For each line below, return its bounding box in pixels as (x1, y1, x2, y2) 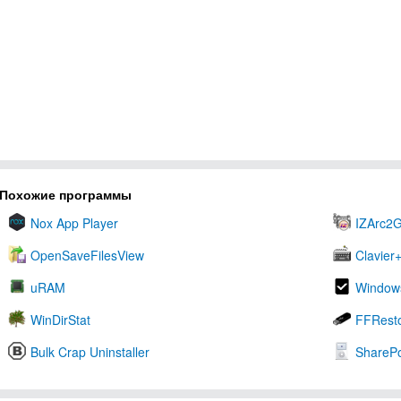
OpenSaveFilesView (30, 246, 144, 264)
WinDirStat (30, 311, 90, 328)
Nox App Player (30, 214, 118, 232)
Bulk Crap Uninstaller (30, 343, 149, 361)
